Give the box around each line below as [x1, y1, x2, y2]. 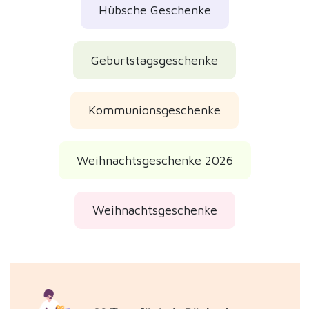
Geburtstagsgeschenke [91, 52, 218, 68]
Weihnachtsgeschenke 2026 [76, 152, 233, 168]
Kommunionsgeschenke [88, 103, 221, 118]
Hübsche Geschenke [98, 3, 211, 18]
